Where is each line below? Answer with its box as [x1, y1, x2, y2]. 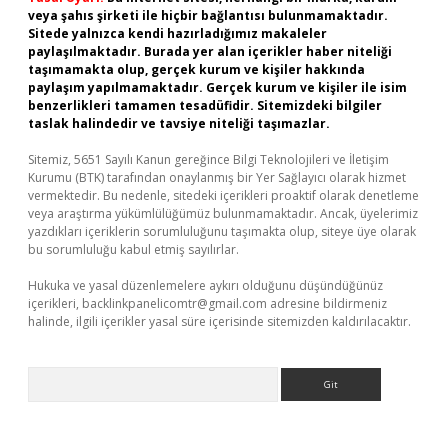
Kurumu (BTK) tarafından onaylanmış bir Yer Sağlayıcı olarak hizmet [28, 169, 406, 186]
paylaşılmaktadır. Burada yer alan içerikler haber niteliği [28, 43, 392, 60]
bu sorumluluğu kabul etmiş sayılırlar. [28, 241, 239, 258]
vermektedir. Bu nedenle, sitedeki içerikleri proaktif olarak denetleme [28, 187, 419, 204]
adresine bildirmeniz [267, 295, 387, 312]
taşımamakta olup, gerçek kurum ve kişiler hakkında [28, 61, 365, 78]
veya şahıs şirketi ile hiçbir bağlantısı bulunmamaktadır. [28, 7, 388, 24]
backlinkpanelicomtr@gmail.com [82, 295, 267, 312]
